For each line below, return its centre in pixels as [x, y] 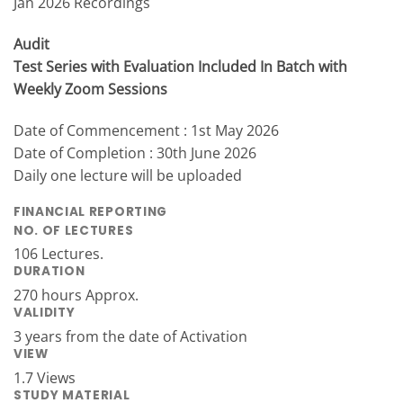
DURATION [49, 272]
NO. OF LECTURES [74, 230]
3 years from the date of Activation [130, 337]
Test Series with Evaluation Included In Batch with [180, 67]
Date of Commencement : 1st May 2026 [146, 131]
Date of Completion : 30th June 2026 [135, 153]
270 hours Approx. [76, 296]
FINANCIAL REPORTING [90, 211]
